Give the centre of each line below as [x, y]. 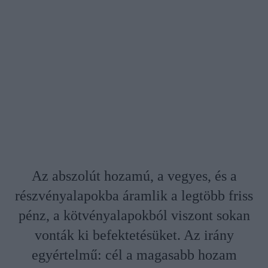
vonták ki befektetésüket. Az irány [134, 235]
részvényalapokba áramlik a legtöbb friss [134, 196]
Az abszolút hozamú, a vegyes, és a [134, 176]
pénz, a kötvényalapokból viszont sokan [134, 216]
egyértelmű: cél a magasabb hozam [134, 255]
